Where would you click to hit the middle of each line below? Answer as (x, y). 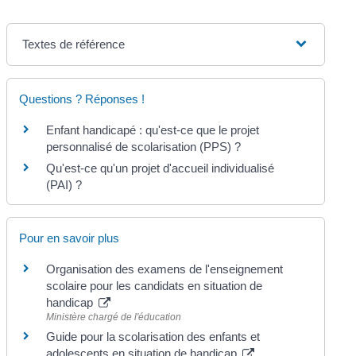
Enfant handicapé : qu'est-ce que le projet (153, 130)
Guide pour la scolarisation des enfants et (153, 336)
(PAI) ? (64, 184)
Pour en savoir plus (70, 238)
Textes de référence (74, 44)
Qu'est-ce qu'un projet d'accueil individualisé (161, 168)
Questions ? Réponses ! (82, 99)
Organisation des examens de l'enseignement (165, 269)
